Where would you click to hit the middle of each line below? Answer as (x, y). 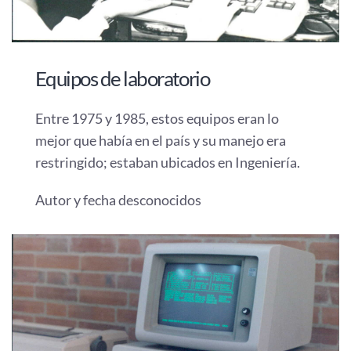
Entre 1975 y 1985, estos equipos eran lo (157, 119)
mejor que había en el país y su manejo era (161, 141)
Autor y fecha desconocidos (118, 200)
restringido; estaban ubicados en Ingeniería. (168, 163)
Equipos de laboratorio (123, 79)
